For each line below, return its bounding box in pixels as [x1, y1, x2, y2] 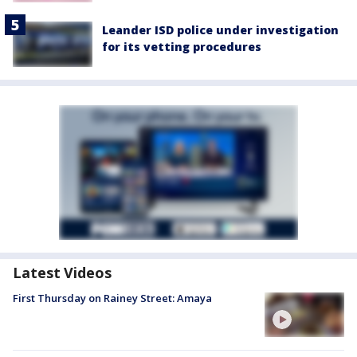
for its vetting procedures [102, 39, 261, 55]
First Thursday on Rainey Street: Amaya [13, 290, 212, 305]
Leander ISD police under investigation [102, 22, 339, 38]
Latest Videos [13, 262, 112, 282]
